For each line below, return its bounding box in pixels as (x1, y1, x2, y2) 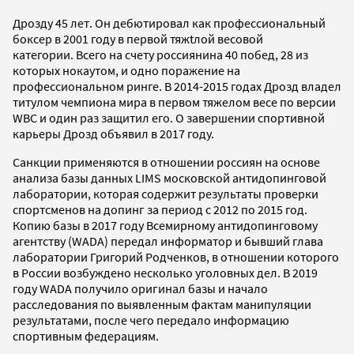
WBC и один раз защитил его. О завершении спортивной (13, 109, 325, 126)
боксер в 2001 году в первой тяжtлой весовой (13, 30, 263, 47)
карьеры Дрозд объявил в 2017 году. (13, 125, 214, 141)
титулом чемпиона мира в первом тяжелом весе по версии (13, 93, 336, 110)
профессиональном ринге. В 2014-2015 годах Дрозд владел (13, 77, 341, 94)
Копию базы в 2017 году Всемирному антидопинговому (13, 217, 318, 233)
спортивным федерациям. (13, 327, 161, 344)
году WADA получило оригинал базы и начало (13, 280, 268, 296)
